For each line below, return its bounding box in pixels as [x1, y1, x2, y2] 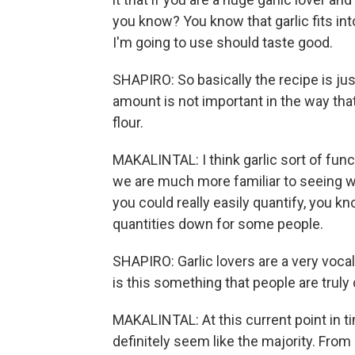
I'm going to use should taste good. [113, 34, 333, 51]
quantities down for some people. [113, 216, 323, 232]
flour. [113, 114, 143, 131]
